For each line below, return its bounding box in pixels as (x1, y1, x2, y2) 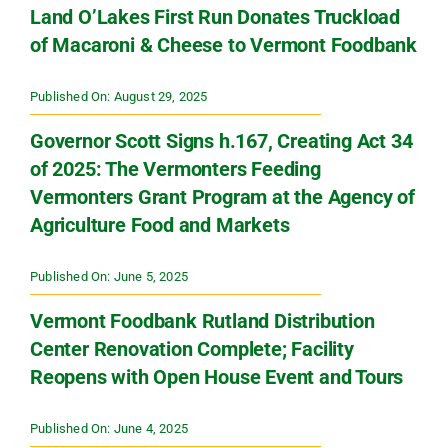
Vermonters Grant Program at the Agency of (29, 185, 415, 210)
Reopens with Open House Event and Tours (29, 365, 404, 390)
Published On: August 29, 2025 (29, 89, 208, 105)
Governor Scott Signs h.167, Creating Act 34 (29, 129, 413, 154)
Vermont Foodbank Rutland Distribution (29, 309, 375, 334)
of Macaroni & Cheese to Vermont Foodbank (29, 33, 417, 58)
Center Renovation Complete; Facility (29, 337, 354, 362)
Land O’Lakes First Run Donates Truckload (29, 5, 400, 30)
